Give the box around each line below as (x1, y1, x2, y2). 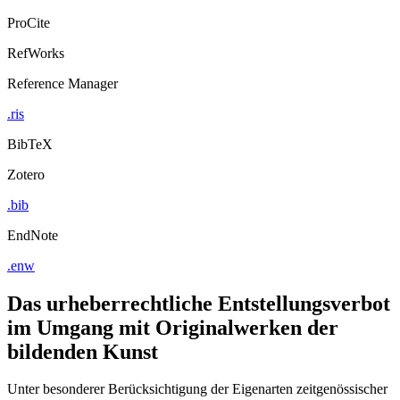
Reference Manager (7, 91, 118, 107)
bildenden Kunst (7, 355, 158, 379)
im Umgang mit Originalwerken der (7, 331, 338, 355)
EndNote (7, 243, 58, 259)
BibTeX (7, 152, 53, 168)
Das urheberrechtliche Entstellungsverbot (7, 307, 390, 331)
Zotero (7, 182, 45, 198)
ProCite (7, 30, 50, 46)
